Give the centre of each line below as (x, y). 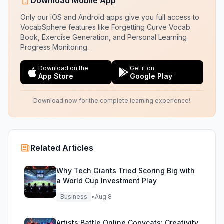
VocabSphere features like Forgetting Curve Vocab (105, 27)
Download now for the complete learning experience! (112, 101)
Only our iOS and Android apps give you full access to (110, 17)
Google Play (151, 76)
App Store (56, 76)
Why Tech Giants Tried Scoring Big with (126, 171)
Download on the (63, 68)
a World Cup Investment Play (107, 181)
